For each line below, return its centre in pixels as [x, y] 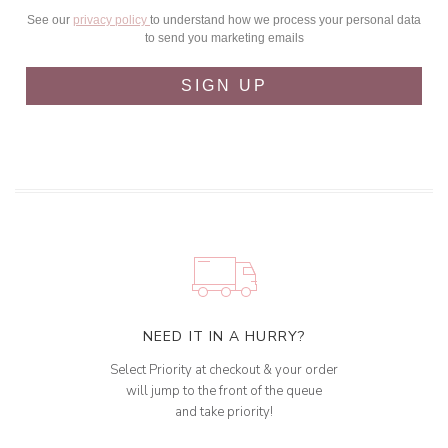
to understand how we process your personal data [285, 20]
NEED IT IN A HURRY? [224, 337]
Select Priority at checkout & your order [224, 370]
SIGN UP [224, 86]
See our [50, 20]
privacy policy [111, 20]
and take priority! [224, 412]
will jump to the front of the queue [224, 391]
